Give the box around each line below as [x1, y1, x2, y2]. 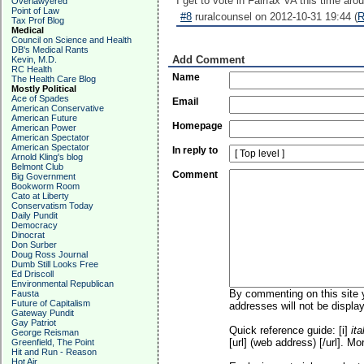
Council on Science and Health [11, 35, 132, 45]
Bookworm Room [11, 181, 80, 191]
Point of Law [11, 6, 59, 15]
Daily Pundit [11, 210, 58, 220]
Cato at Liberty [11, 191, 69, 201]
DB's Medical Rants [11, 45, 89, 54]
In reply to [172, 145, 218, 156]
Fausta [11, 288, 39, 298]
